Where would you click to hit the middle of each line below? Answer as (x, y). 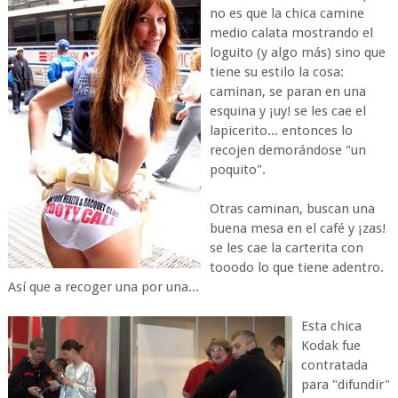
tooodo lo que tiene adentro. (296, 267)
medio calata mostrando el (291, 33)
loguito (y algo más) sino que (297, 52)
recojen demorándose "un (287, 150)
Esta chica (331, 326)
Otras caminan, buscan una (292, 209)
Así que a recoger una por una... (103, 287)
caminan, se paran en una (287, 92)
